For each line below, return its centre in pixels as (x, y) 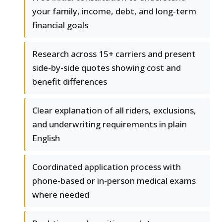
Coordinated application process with (107, 167)
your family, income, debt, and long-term (114, 11)
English (46, 138)
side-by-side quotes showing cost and (107, 68)
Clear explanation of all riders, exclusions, (114, 111)
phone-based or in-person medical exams (114, 181)
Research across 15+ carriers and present (114, 54)
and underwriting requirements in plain (110, 124)
